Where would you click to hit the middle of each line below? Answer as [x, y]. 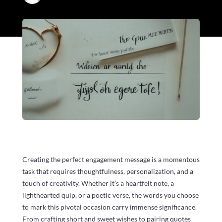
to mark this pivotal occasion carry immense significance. [109, 207]
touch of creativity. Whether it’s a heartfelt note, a [98, 183]
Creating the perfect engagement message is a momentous [111, 160]
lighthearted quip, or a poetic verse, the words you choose [110, 195]
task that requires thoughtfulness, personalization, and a [108, 171]
